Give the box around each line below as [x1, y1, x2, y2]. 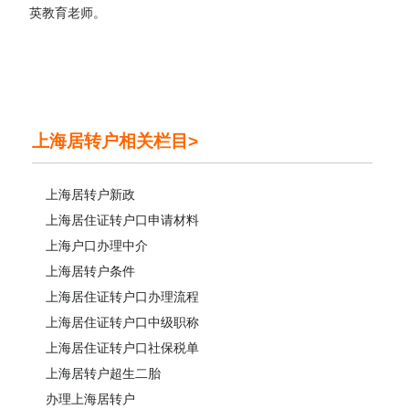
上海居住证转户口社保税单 [46, 340, 199, 355]
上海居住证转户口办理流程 [46, 288, 199, 304]
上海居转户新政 [46, 186, 135, 202]
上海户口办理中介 [46, 237, 148, 253]
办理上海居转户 [46, 391, 135, 406]
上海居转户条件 [46, 263, 135, 278]
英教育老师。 [29, 5, 107, 20]
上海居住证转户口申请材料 [46, 212, 199, 227]
